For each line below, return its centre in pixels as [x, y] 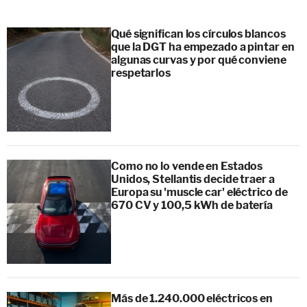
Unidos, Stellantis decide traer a [193, 179]
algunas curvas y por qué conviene [199, 60]
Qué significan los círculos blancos [198, 34]
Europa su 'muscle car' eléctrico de [199, 192]
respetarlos [141, 73]
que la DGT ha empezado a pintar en [203, 47]
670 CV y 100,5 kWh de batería [192, 205]
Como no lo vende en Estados [187, 166]
